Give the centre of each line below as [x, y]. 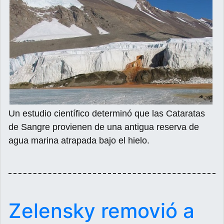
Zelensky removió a [101, 210]
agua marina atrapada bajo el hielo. [79, 140]
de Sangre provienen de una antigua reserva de [104, 127]
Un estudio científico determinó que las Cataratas [107, 113]
